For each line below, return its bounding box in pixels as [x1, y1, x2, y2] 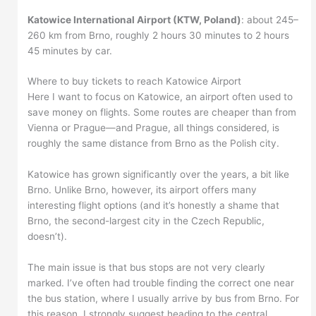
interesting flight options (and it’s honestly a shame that [28, 200, 280, 212]
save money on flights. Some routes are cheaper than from [28, 107, 297, 119]
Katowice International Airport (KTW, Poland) [28, 13, 242, 25]
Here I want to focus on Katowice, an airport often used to [28, 91, 293, 103]
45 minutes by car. [28, 44, 113, 56]
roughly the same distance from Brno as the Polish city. [28, 138, 280, 150]
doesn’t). [28, 231, 68, 243]
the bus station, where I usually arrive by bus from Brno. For [28, 293, 300, 305]
